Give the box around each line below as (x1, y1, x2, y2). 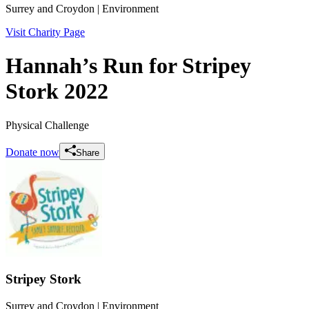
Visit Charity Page (6, 26, 85, 38)
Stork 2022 (6, 79, 108, 104)
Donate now (6, 146, 59, 158)
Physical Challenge (6, 119, 89, 131)
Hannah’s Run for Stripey (6, 53, 251, 79)
